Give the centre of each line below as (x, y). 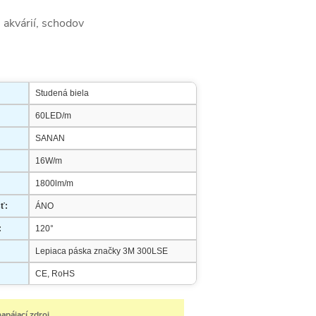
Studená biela (62, 93)
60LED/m (53, 116)
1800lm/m (54, 183)
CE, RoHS (55, 274)
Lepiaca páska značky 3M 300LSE (102, 251)
